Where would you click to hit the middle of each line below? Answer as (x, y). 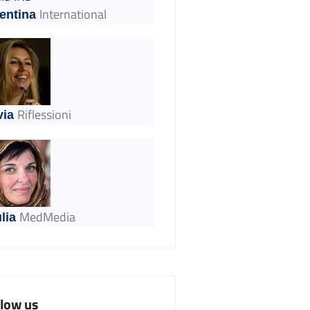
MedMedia (47, 217)
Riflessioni (44, 115)
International (73, 15)
